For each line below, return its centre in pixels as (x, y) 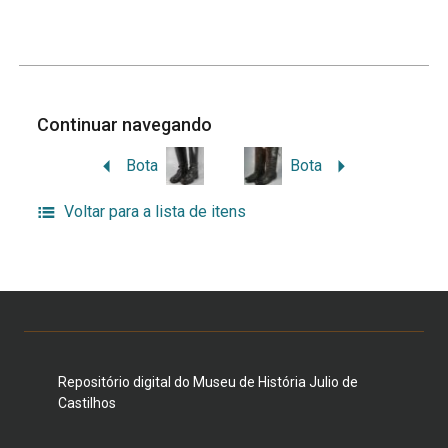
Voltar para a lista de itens (154, 212)
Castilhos (86, 403)
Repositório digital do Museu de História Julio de (207, 382)
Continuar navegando (127, 125)
